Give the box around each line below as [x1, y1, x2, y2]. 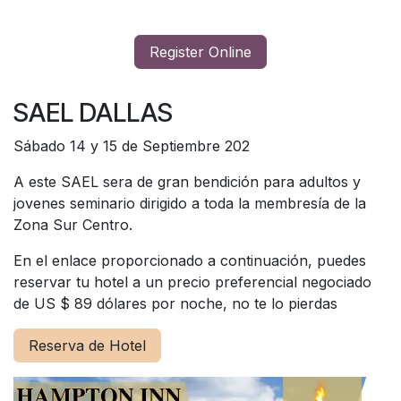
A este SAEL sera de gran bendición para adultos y [13, 172, 361, 191]
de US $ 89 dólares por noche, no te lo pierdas [13, 294, 337, 312]
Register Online [149, 42, 252, 61]
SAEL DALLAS [13, 96, 173, 128]
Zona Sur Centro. [13, 215, 132, 234]
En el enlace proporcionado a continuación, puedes [13, 251, 366, 269]
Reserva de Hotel [29, 336, 146, 354]
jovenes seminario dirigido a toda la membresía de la [13, 193, 366, 212]
